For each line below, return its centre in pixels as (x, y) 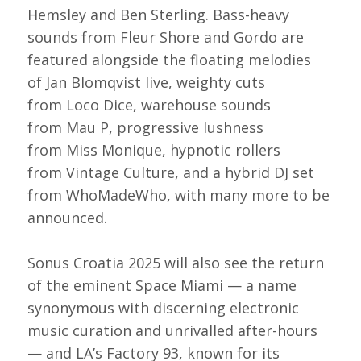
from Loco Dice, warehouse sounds (149, 105)
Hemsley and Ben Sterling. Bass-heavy (158, 15)
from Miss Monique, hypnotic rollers (154, 150)
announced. (67, 218)
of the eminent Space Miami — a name (162, 286)
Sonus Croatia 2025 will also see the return (175, 263)
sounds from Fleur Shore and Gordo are (165, 37)
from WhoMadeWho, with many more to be (178, 195)
